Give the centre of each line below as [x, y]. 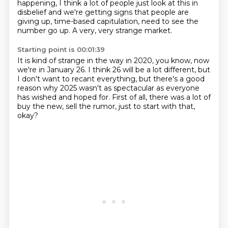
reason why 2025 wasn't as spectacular [87, 88]
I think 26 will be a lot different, [143, 70]
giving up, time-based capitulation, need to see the [108, 21]
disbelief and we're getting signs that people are [103, 12]
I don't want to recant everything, [78, 79]
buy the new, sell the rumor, [68, 106]
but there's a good [172, 79]
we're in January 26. [52, 70]
